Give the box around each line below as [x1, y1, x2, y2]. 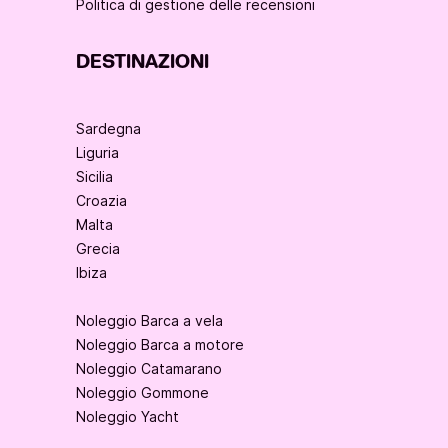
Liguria [76, 144, 119, 162]
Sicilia [76, 168, 113, 186]
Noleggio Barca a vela [76, 312, 223, 330]
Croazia [76, 192, 127, 210]
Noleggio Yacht [76, 408, 179, 426]
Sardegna [76, 120, 141, 138]
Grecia [76, 240, 120, 258]
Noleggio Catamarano [76, 360, 222, 378]
